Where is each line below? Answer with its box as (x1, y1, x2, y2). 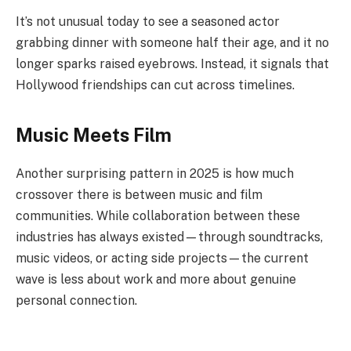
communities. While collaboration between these (16, 208, 300, 223)
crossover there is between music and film (16, 186, 262, 202)
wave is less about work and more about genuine (16, 271, 296, 287)
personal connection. (16, 292, 137, 308)
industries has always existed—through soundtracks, (16, 229, 323, 244)
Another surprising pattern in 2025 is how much (16, 165, 294, 181)
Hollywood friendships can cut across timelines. (16, 78, 295, 93)
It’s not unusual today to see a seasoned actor (16, 14, 280, 30)
